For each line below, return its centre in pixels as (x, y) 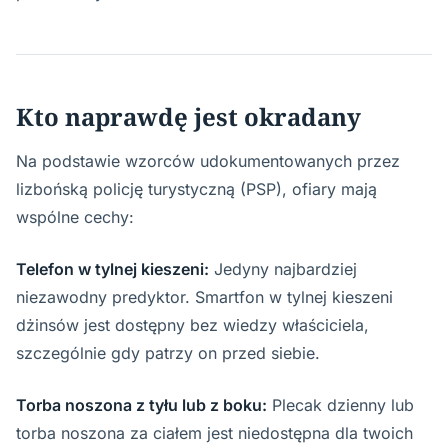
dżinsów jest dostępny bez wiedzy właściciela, (192, 325)
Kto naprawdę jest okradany (188, 116)
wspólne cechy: (75, 217)
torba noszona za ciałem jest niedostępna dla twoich (214, 433)
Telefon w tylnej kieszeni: (112, 269)
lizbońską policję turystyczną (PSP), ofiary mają (196, 189)
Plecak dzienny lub (340, 405)
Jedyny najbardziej (283, 269)
